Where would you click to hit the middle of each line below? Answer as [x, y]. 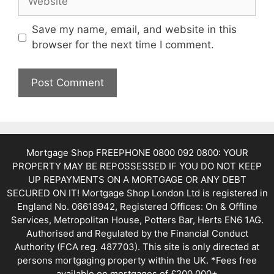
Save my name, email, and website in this [134, 29]
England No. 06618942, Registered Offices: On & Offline [137, 206]
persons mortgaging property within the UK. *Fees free [137, 260]
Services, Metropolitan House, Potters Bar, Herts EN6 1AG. [137, 220]
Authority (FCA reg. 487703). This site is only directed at [137, 246]
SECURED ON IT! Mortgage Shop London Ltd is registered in [137, 193]
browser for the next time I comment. [123, 45]
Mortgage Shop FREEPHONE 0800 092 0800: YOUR [137, 152]
